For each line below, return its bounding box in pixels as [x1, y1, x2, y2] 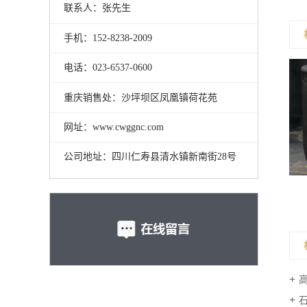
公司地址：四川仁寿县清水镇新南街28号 [63, 151, 236, 162]
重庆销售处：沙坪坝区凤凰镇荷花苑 [63, 92, 217, 103]
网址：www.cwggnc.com [63, 121, 164, 132]
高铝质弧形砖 [186, 186, 235, 196]
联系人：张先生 [63, 3, 131, 14]
